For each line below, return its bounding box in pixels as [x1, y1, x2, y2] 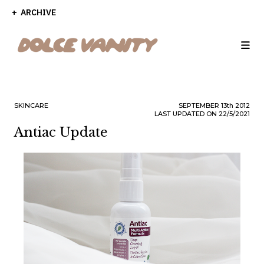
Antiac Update [14, 124, 108, 140]
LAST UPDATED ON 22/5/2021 [154, 110, 250, 118]
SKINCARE [14, 101, 48, 110]
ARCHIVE [19, 7, 56, 18]
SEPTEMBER [179, 101, 221, 110]
